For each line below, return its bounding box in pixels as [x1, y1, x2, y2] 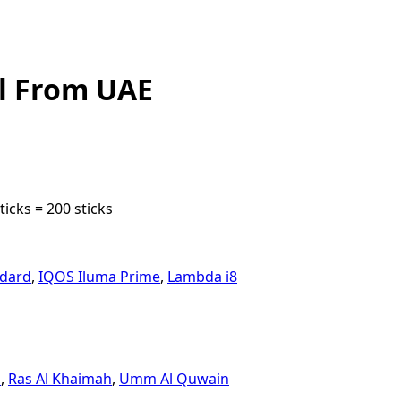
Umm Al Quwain [119, 369, 229, 389]
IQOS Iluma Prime [38, 267, 160, 287]
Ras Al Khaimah [8, 369, 112, 389]
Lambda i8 [167, 267, 237, 287]
